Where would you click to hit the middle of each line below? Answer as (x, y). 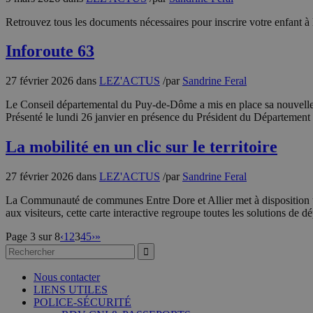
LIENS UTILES (71, 290)
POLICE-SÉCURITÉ (82, 303)
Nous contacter (67, 277)
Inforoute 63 (50, 51)
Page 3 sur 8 (33, 237)
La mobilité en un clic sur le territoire (141, 147)
